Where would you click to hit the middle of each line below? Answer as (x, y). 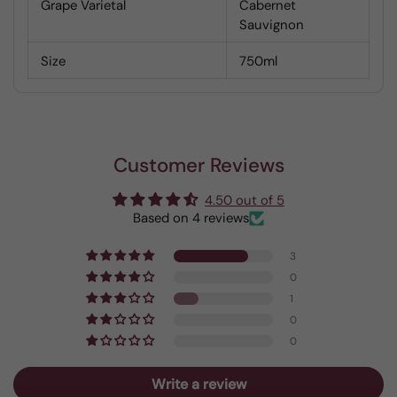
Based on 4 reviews (191, 218)
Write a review (198, 384)
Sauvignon (272, 25)
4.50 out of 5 (245, 200)
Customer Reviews (198, 165)
